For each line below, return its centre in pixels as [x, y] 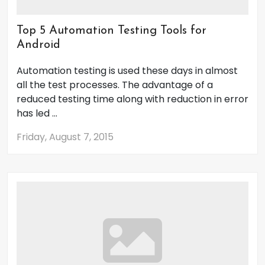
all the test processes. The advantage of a [115, 85]
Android [38, 45]
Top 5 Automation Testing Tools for [112, 31]
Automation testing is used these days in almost [127, 71]
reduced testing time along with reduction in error [132, 99]
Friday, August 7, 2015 [65, 137]
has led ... [37, 113]
